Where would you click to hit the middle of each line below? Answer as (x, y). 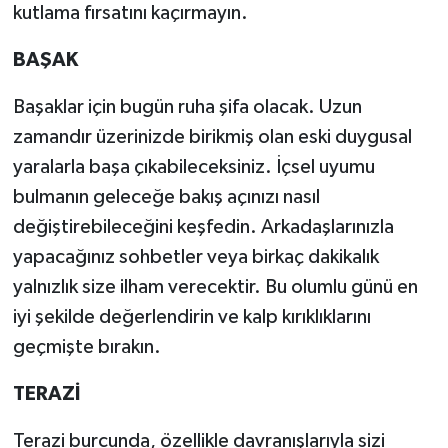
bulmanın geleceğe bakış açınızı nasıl (166, 197)
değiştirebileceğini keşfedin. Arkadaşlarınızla (203, 227)
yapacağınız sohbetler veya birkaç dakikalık (195, 257)
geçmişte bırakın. (86, 347)
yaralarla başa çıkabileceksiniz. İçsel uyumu (193, 167)
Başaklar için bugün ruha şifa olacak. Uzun (187, 107)
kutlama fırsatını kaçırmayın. (130, 13)
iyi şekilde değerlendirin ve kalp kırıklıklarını (191, 317)
